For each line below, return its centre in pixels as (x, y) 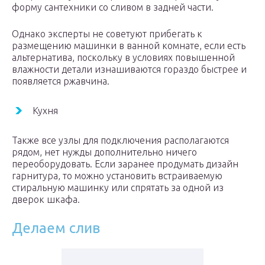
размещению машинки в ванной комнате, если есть (129, 46)
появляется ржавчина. (61, 81)
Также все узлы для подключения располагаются (120, 140)
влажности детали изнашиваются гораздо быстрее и (129, 70)
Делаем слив (56, 228)
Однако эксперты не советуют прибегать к (107, 34)
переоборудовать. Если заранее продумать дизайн (125, 164)
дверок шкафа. (46, 200)
